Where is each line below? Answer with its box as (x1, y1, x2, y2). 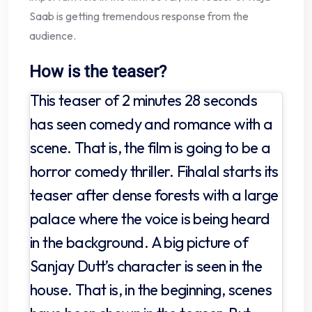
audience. (29, 29, 76, 43)
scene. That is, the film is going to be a (30, 137, 271, 157)
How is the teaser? (29, 62, 166, 82)
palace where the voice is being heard (30, 208, 270, 228)
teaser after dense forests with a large (30, 185, 279, 205)
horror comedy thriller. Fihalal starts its (30, 161, 279, 181)
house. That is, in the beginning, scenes (30, 279, 272, 299)
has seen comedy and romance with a (30, 114, 273, 134)
